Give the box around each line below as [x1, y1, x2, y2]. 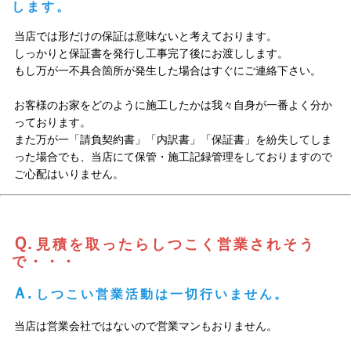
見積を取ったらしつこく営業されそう [35, 237, 316, 253]
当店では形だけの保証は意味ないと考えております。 [13, 30, 277, 43]
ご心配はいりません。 [13, 168, 124, 181]
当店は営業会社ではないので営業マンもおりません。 [13, 320, 280, 333]
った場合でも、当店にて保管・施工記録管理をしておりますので [13, 150, 332, 164]
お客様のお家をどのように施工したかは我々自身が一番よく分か [13, 99, 332, 112]
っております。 [13, 116, 91, 129]
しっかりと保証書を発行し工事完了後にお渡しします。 [13, 47, 288, 60]
